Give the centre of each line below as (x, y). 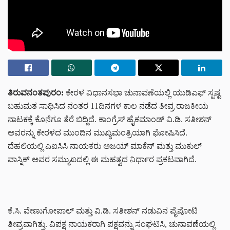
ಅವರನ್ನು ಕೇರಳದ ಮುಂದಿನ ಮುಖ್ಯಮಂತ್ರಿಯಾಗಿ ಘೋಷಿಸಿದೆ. (98, 133)
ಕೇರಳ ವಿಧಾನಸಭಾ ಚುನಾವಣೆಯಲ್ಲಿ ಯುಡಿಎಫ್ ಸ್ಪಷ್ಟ (142, 93)
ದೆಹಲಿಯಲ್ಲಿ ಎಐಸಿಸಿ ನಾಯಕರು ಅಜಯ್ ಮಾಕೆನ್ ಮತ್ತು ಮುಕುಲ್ (105, 146)
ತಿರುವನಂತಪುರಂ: (36, 93)
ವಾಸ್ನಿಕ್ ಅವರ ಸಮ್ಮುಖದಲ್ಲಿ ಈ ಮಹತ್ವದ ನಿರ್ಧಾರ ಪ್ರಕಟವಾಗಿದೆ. (102, 160)
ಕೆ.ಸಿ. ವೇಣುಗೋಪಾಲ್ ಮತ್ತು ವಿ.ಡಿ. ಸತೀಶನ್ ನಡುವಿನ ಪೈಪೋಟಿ (103, 211)
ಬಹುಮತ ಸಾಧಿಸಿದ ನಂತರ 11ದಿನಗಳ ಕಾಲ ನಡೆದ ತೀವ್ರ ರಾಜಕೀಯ (108, 106)
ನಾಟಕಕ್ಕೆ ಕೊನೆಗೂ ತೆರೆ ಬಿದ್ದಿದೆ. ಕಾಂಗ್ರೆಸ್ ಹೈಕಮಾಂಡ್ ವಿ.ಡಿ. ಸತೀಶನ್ (110, 120)
